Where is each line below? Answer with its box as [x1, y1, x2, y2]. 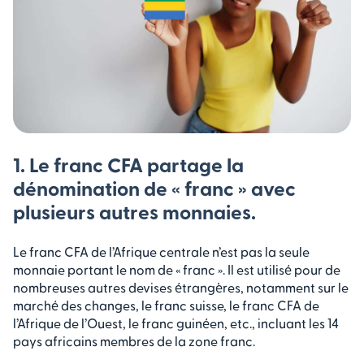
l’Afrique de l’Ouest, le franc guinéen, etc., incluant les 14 [13, 315, 339, 331]
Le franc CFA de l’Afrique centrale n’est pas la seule [13, 244, 310, 260]
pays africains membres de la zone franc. [13, 333, 255, 349]
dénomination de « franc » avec [13, 175, 296, 201]
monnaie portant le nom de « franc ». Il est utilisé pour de [13, 262, 340, 278]
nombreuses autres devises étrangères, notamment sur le [13, 279, 349, 296]
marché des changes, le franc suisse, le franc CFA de [13, 297, 319, 314]
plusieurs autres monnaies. [13, 199, 256, 224]
